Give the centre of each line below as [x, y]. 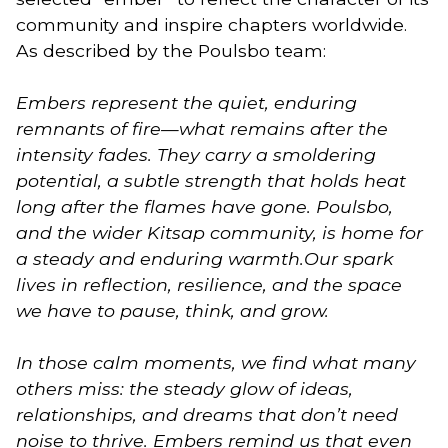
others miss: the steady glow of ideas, [184, 389]
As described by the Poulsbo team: [171, 50]
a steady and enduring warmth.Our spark [204, 258]
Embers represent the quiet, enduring [186, 102]
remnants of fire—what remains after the [202, 128]
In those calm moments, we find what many [216, 363]
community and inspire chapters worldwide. [211, 24]
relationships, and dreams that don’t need [207, 415]
